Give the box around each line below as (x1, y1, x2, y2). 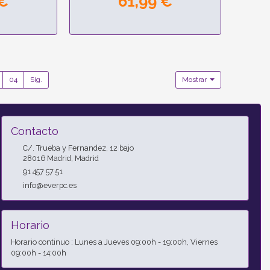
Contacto (10, 124, 58, 137)
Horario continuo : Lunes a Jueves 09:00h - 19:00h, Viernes (10, 237, 218, 246)
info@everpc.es (22, 180, 77, 190)
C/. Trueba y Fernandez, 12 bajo (22, 143, 134, 152)
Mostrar (182, 75, 209, 84)
